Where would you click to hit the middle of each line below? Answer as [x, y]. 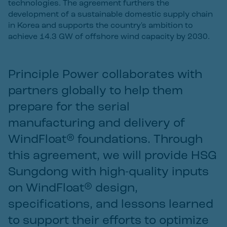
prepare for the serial [69, 107]
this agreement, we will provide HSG [112, 156]
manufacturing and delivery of [97, 124]
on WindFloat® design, [73, 188]
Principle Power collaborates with [105, 75]
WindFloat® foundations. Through [105, 140]
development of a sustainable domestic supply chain [110, 15]
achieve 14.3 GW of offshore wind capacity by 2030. [109, 37]
